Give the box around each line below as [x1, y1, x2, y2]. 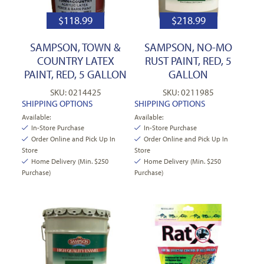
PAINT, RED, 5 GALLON [24, 67, 127, 82]
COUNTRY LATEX [37, 54, 114, 68]
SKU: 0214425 [49, 87, 101, 98]
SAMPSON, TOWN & [30, 40, 121, 55]
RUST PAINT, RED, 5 [145, 54, 232, 68]
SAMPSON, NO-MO [144, 40, 233, 55]
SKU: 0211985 [163, 87, 214, 98]
